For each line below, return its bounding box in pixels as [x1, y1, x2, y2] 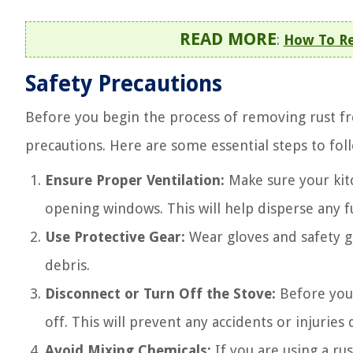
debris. [45, 257, 90, 273]
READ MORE [179, 29, 277, 49]
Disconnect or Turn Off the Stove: [45, 285, 276, 302]
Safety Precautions [25, 71, 222, 97]
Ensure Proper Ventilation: [45, 172, 225, 188]
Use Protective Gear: [45, 229, 185, 245]
